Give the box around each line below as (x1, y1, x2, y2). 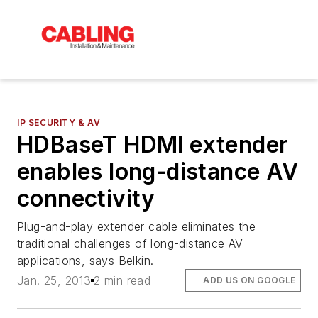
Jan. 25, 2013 (17, 273, 92, 288)
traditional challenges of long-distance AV (17, 236, 243, 251)
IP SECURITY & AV (17, 116, 101, 128)
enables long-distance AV (17, 157, 299, 185)
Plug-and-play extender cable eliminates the (17, 219, 256, 234)
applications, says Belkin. (17, 253, 154, 268)
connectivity (17, 184, 155, 212)
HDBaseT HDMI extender (17, 130, 289, 158)
